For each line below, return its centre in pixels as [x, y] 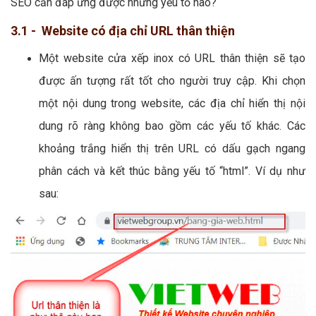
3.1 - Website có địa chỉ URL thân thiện [123, 30]
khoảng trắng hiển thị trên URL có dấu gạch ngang [172, 148]
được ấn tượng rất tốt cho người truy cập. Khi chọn [172, 80]
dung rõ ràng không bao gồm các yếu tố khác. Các [172, 126]
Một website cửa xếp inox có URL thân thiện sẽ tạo [172, 58]
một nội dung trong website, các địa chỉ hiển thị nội [172, 103]
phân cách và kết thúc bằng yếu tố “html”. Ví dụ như [172, 171]
